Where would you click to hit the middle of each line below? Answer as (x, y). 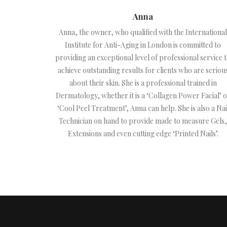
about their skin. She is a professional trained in (143, 83)
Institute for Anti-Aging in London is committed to (143, 45)
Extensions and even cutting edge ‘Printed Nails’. (143, 134)
